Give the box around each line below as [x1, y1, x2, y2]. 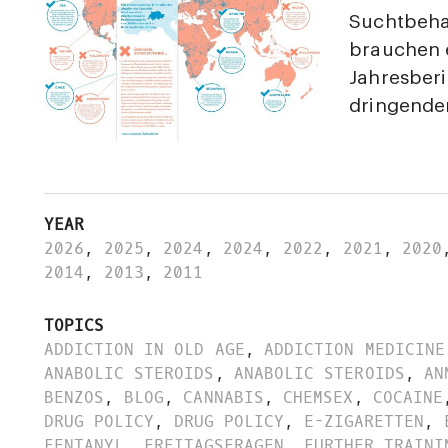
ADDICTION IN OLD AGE [44, 339, 245, 361]
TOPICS [44, 315, 105, 337]
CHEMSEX [283, 387, 354, 409]
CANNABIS [183, 387, 264, 409]
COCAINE [373, 387, 444, 409]
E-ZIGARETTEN [303, 411, 425, 433]
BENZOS [44, 387, 105, 409]
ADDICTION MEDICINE [264, 339, 445, 361]
